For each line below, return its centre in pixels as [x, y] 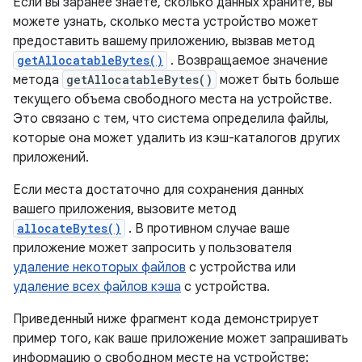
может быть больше [278, 80]
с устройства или [241, 267]
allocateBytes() [69, 228]
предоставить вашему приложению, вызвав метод [164, 41]
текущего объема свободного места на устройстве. [173, 99]
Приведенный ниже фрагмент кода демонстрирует [166, 319]
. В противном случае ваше [208, 229]
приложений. [51, 158]
